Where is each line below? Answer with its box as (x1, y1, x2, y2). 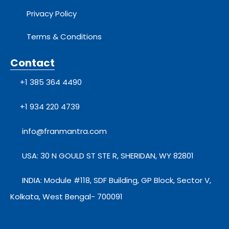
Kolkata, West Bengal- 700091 (10, 191, 123, 202)
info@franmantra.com (19, 125, 107, 136)
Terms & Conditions (27, 31, 102, 42)
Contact (10, 55, 55, 70)
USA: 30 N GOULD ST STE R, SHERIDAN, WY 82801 (21, 150, 194, 161)
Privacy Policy (27, 8, 77, 19)
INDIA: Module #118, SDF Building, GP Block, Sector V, (21, 174, 211, 186)
